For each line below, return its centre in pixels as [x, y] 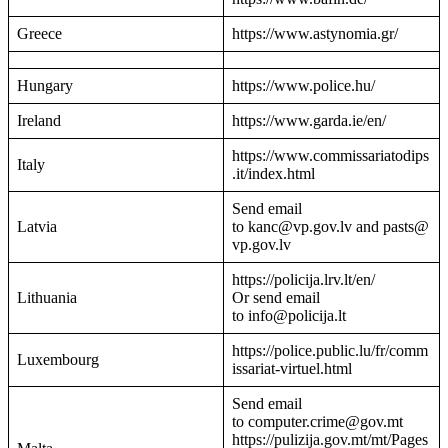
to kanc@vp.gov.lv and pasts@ [330, 227]
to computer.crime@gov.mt [317, 422]
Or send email [276, 298]
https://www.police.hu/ [303, 86]
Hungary [45, 86]
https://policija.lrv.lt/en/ [303, 280]
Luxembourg [58, 360]
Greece [39, 34]
